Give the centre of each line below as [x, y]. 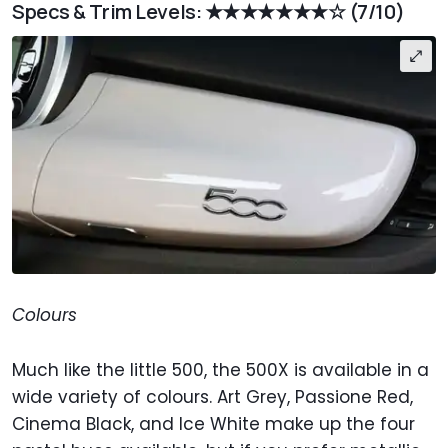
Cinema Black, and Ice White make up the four [213, 423]
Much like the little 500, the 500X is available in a [220, 369]
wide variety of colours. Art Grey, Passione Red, [212, 396]
